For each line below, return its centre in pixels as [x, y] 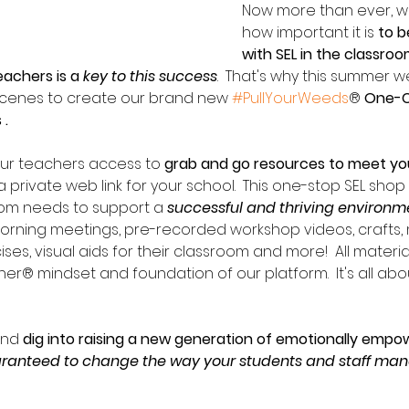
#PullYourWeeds [290, 98]
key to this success [150, 76]
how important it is [310, 32]
